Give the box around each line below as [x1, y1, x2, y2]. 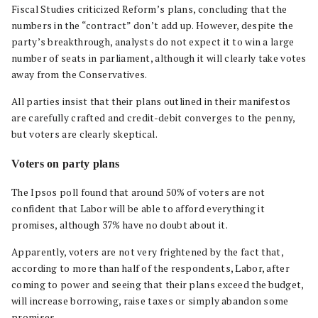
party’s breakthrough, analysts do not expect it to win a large [11, 35, 295, 48]
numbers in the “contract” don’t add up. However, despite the [11, 19, 293, 32]
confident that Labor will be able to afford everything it [11, 202, 265, 215]
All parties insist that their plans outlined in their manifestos [11, 95, 291, 108]
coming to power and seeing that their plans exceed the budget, [11, 278, 304, 291]
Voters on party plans [11, 158, 120, 170]
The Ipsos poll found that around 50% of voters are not [11, 186, 265, 199]
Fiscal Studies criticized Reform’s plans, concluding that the [11, 3, 287, 16]
